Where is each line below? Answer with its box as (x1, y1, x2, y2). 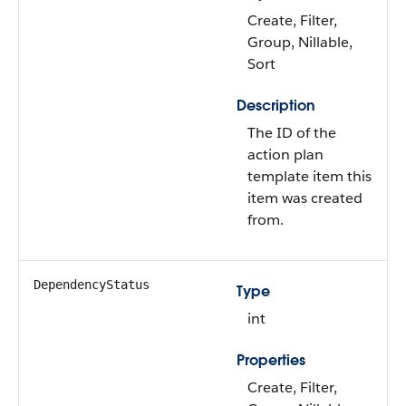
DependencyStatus (34, 277, 150, 292)
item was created (247, 188, 362, 208)
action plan (247, 145, 324, 164)
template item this (247, 167, 372, 186)
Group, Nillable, (247, 33, 353, 52)
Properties (237, 351, 305, 370)
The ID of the (247, 123, 336, 142)
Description (237, 96, 315, 115)
